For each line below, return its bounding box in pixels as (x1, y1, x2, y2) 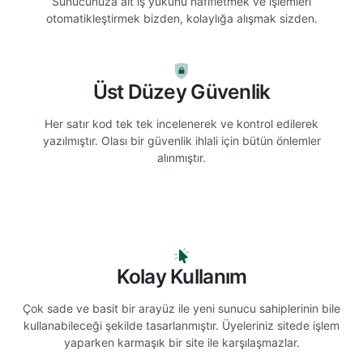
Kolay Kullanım (116, 264, 247, 288)
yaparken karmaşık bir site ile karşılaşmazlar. (63, 335, 300, 349)
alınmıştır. (157, 151, 206, 164)
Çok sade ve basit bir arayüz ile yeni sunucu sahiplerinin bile (23, 301, 340, 315)
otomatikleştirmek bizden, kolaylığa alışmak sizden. (45, 11, 318, 25)
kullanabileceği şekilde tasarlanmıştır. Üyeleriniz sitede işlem (23, 318, 340, 332)
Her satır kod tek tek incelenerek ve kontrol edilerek (45, 117, 318, 130)
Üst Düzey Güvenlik (92, 79, 271, 104)
